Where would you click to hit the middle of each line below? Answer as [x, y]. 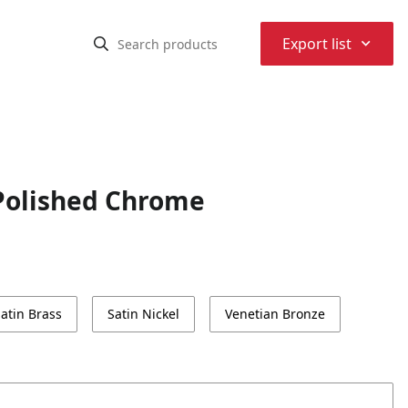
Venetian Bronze [275, 314]
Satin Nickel [143, 314]
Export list [317, 44]
